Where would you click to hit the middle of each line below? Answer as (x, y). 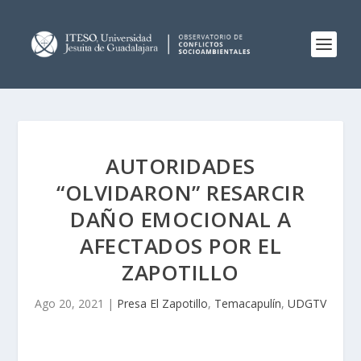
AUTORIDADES (180, 166)
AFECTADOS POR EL (180, 246)
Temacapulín (248, 303)
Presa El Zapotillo (162, 303)
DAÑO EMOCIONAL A (180, 219)
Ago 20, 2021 (69, 303)
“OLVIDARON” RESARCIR (180, 193)
